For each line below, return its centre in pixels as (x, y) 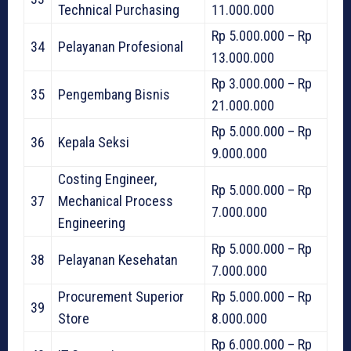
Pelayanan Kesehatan (118, 260)
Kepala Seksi (94, 143)
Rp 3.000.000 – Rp (262, 84)
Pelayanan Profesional (121, 47)
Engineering (92, 223)
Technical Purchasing (119, 10)
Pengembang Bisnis (114, 95)
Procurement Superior (121, 297)
